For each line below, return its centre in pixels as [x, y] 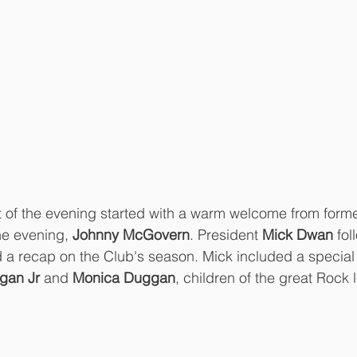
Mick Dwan [298, 234]
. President [226, 234]
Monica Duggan [124, 277]
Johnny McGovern [131, 234]
